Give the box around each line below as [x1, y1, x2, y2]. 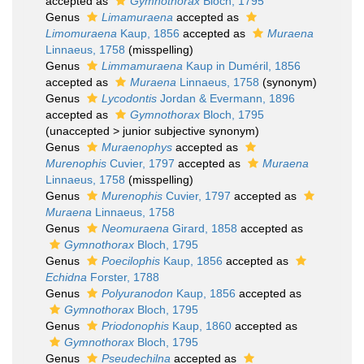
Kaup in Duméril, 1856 [183, 59, 301, 72]
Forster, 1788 [87, 271, 159, 284]
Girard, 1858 [169, 222, 237, 235]
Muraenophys [102, 141, 172, 154]
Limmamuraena [102, 59, 183, 72]
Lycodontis [102, 92, 157, 105]
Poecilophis [102, 254, 160, 267]
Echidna [45, 271, 87, 284]
